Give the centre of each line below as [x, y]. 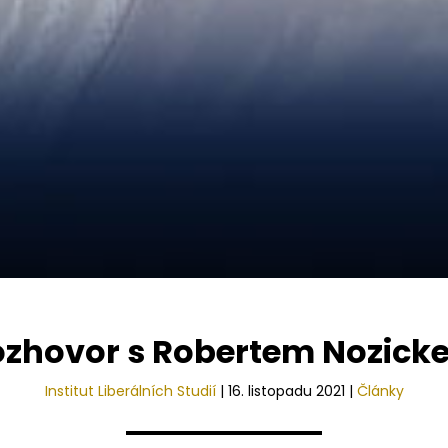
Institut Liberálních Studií [130, 391]
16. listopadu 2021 [286, 391]
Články [380, 391]
